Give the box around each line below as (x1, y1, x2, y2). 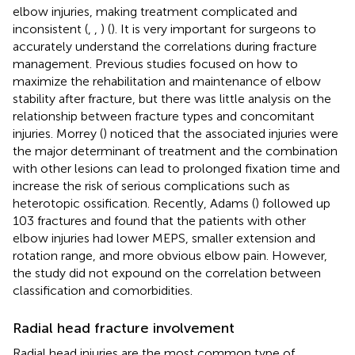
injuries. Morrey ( (13, 125, 103, 141)
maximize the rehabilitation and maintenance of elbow (13, 73, 321, 89)
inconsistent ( (13, 21, 88, 36)
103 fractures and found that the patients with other (13, 212, 306, 228)
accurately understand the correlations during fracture (13, 38, 317, 54)
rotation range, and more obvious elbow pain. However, (13, 247, 327, 263)
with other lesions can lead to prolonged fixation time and (13, 160, 340, 176)
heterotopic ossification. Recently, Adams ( (13, 195, 255, 211)
